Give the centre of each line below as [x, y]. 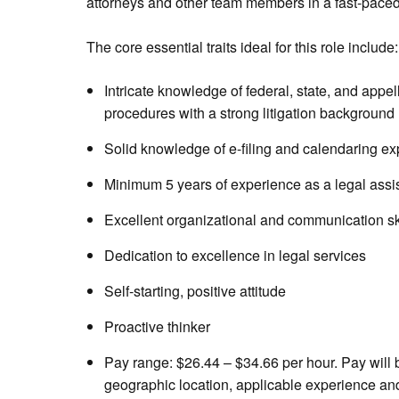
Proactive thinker [157, 326]
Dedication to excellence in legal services [235, 255]
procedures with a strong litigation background [249, 113]
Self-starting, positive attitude [195, 291]
